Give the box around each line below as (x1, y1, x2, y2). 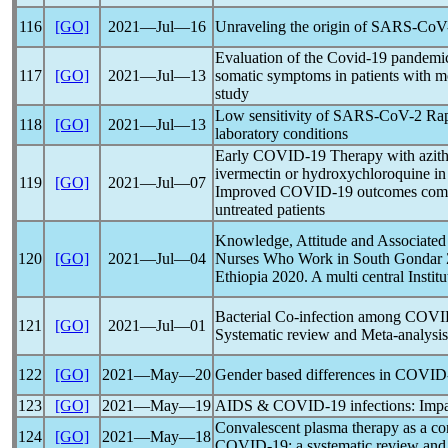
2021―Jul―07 (107, 174, 206, 191)
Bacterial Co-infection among (215, 308, 405, 325)
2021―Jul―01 (107, 317, 206, 334)
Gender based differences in (215, 366, 395, 383)
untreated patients (215, 201, 325, 218)
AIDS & (215, 397, 273, 414)
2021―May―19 (102, 397, 211, 414)
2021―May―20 (102, 366, 211, 383)
